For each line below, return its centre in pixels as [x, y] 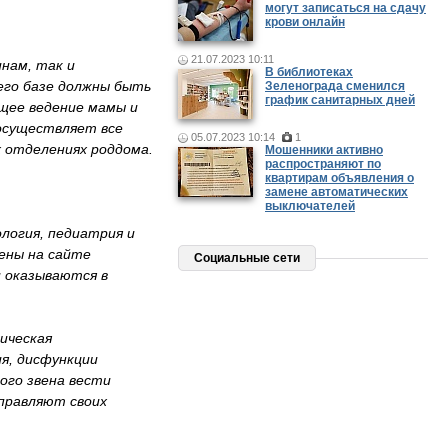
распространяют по [323, 164]
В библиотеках [309, 72]
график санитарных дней [340, 100]
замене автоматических [336, 192]
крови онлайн [305, 22]
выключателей [310, 206]
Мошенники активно [324, 150]
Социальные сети [247, 258]
